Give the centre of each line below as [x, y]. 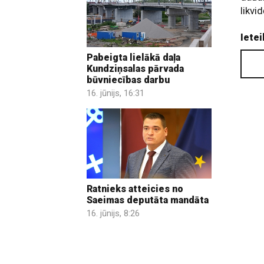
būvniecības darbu [128, 80]
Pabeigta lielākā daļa [133, 57]
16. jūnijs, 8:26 [113, 214]
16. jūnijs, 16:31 [115, 93]
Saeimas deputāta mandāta [148, 200]
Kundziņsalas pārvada [135, 68]
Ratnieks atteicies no [135, 189]
